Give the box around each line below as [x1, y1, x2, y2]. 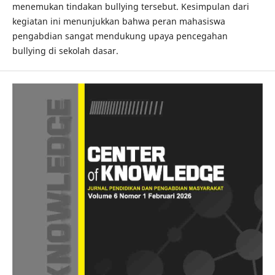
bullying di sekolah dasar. [12, 44, 118, 56]
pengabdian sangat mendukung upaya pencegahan [12, 29, 228, 42]
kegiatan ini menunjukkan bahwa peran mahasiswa [12, 15, 225, 27]
